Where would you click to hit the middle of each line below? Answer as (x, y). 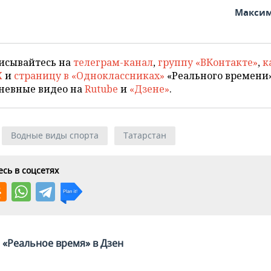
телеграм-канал (113, 63)
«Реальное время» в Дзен (63, 243)
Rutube (101, 89)
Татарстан (145, 135)
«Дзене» (149, 89)
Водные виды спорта (55, 135)
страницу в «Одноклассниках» (89, 76)
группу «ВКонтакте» (208, 63)
